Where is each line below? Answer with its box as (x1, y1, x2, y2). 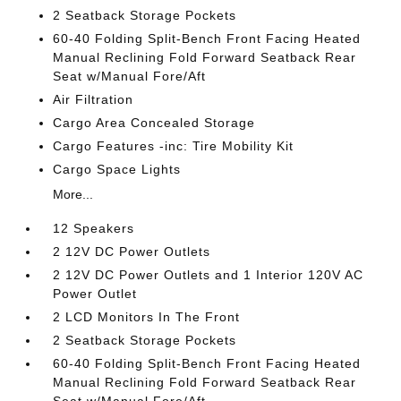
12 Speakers (53, 221, 135, 235)
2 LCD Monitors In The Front (53, 310, 241, 324)
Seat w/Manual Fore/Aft (53, 69, 207, 83)
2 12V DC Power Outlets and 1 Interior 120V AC (53, 268, 364, 282)
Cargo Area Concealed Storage (53, 115, 256, 130)
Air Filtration (53, 92, 134, 107)
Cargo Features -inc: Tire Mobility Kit (53, 139, 294, 153)
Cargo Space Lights (53, 162, 182, 176)
